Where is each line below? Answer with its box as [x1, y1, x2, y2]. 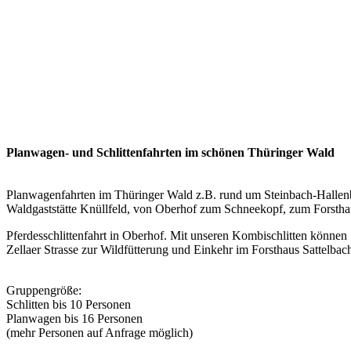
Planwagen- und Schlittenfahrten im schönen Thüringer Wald [6, 146, 335, 159]
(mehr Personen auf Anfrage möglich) [6, 326, 193, 339]
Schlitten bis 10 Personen [6, 298, 131, 311]
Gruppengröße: [6, 284, 81, 297]
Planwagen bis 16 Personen [6, 312, 143, 325]
